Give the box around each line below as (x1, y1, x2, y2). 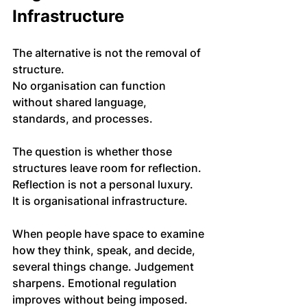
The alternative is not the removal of (12, 46, 204, 60)
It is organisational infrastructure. (12, 194, 188, 208)
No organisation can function (12, 79, 169, 93)
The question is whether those (12, 145, 175, 159)
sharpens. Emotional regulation (12, 276, 180, 291)
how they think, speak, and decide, (12, 243, 198, 258)
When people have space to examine (12, 227, 207, 241)
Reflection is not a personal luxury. (12, 177, 196, 192)
